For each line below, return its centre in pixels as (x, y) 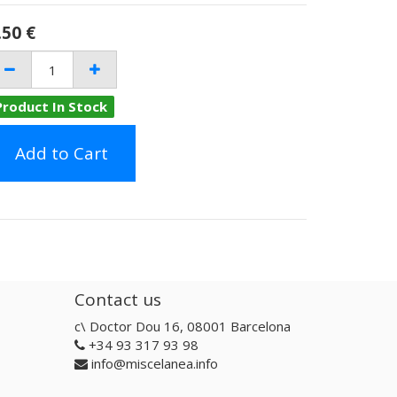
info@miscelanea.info (154, 363)
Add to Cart (62, 153)
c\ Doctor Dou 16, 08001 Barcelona (182, 326)
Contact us (117, 299)
